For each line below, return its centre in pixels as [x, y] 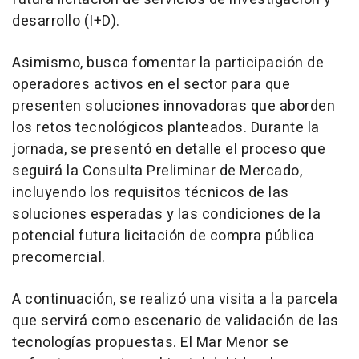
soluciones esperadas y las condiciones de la [166, 214]
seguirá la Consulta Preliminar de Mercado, [157, 171]
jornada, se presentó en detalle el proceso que [169, 149]
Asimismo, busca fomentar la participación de [168, 63]
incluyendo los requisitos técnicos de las [151, 192]
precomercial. [59, 257]
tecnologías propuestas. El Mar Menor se [151, 342]
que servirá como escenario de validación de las [175, 321]
